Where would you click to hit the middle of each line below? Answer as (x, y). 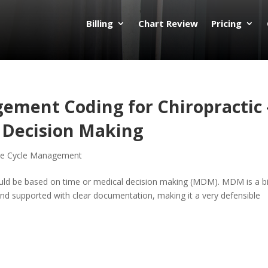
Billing (100, 23)
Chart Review (168, 23)
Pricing (227, 23)
